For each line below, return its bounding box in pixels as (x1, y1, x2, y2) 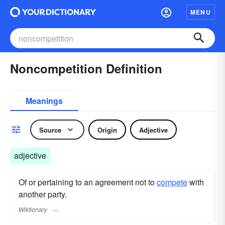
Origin (97, 125, 117, 135)
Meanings (26, 95, 63, 106)
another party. (19, 188, 67, 200)
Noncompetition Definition (10, 60, 162, 77)
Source (39, 125, 61, 135)
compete (157, 176, 187, 188)
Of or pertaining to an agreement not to (19, 176, 157, 188)
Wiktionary (19, 205, 47, 214)
